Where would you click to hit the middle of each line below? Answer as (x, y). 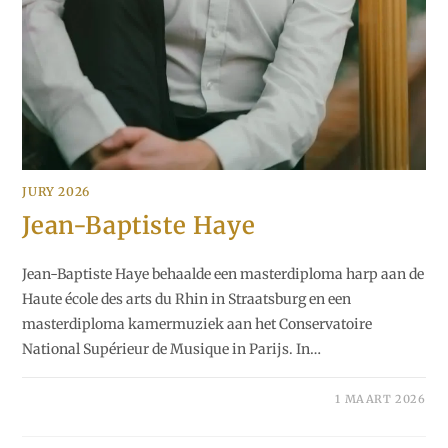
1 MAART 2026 (380, 399)
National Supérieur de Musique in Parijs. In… (172, 349)
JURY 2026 (56, 192)
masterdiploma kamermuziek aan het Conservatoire (197, 324)
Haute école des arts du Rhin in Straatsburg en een (187, 299)
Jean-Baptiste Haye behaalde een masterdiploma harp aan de (223, 274)
